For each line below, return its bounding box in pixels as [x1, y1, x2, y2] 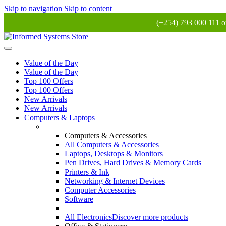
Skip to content [64, 4, 112, 13]
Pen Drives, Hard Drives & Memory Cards [65, 158, 201, 167]
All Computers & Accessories [65, 140, 159, 149]
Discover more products [112, 213, 188, 221]
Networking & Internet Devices [65, 177, 165, 185]
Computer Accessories [65, 186, 136, 194]
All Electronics [65, 213, 112, 221]
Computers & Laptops [24, 113, 95, 122]
